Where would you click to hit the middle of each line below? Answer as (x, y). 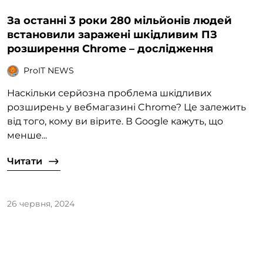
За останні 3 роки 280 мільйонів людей (119, 20)
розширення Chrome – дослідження (110, 48)
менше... (27, 135)
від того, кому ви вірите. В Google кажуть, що (115, 121)
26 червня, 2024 (41, 203)
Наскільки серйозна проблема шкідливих (109, 93)
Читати (25, 161)
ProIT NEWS (49, 71)
